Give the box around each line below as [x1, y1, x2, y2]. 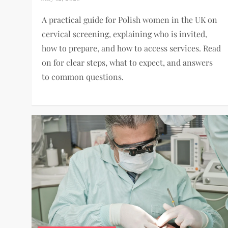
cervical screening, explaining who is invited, [42, 28, 208, 39]
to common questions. [42, 71, 124, 82]
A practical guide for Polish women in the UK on [42, 14, 218, 25]
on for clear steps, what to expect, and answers [42, 56, 213, 68]
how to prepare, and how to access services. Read [42, 42, 221, 53]
